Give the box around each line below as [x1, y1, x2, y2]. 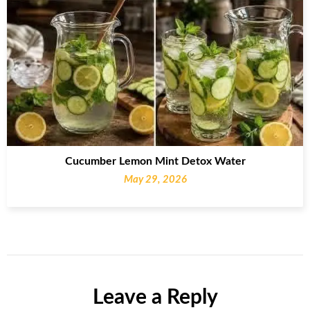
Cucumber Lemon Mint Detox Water [64, 155, 246, 167]
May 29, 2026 [123, 174, 187, 185]
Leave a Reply [92, 286, 218, 308]
